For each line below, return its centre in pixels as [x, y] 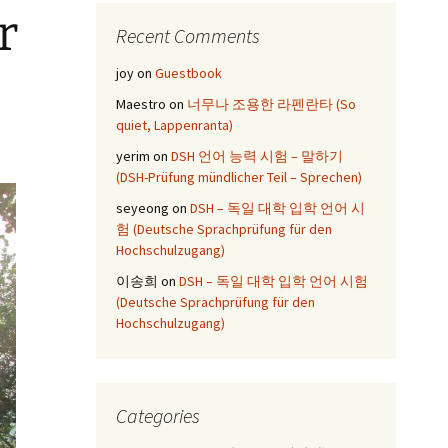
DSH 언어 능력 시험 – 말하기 [257, 156]
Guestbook [188, 73]
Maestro [141, 104]
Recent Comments [188, 35]
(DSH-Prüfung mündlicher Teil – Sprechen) [239, 177]
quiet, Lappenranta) [174, 125]
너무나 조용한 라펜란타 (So [271, 104]
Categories [158, 415]
